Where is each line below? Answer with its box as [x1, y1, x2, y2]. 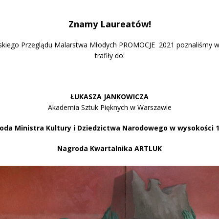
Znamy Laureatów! [68, 18, 151, 30]
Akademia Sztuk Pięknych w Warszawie [47, 103, 172, 112]
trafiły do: [94, 51, 125, 61]
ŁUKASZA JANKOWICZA [70, 92, 149, 102]
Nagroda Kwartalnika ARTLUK [57, 144, 162, 153]
